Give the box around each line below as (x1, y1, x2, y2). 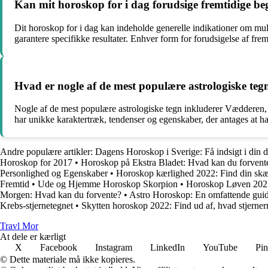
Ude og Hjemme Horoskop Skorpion (38, 179, 178, 190)
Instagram (95, 242, 132, 253)
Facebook (40, 242, 77, 253)
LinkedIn (150, 242, 185, 253)
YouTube (203, 242, 237, 253)
